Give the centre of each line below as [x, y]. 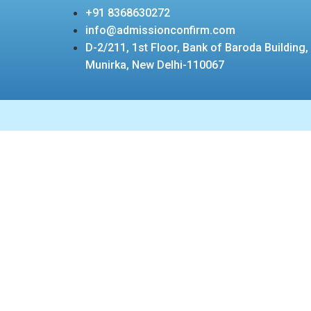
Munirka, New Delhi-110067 [154, 65]
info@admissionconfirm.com [160, 30]
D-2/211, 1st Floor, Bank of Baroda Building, [196, 48]
